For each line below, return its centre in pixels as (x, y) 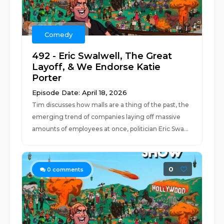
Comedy (59, 34)
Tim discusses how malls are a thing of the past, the (111, 105)
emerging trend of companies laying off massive (106, 117)
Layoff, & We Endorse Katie (96, 67)
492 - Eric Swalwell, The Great (102, 56)
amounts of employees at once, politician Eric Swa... (110, 129)
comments (67, 169)
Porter (47, 78)
